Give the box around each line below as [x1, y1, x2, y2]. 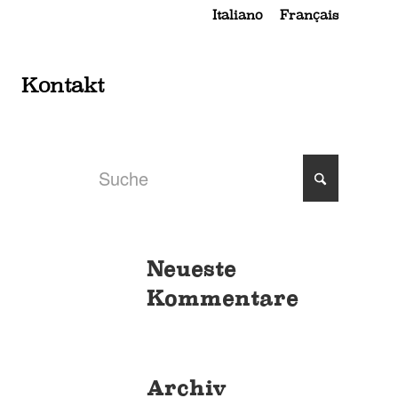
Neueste [147, 257, 237, 282]
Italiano [212, 7, 262, 23]
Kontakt [20, 73, 104, 98]
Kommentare [147, 286, 299, 311]
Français [280, 7, 338, 23]
